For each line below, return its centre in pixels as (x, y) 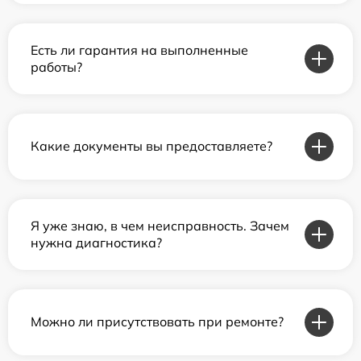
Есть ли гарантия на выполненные (139, 50)
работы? (56, 66)
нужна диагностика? (96, 242)
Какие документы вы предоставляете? (151, 146)
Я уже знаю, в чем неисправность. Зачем (160, 225)
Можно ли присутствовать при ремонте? (157, 322)
